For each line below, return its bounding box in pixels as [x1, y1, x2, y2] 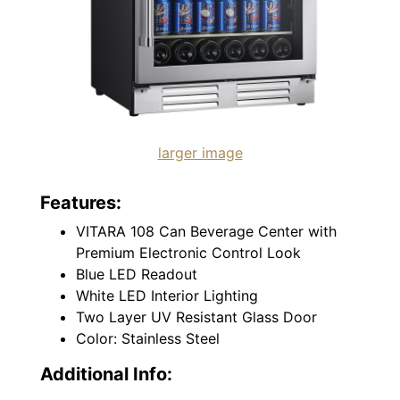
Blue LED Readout [76, 264, 197, 283]
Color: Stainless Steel [76, 329, 220, 347]
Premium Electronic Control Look [76, 243, 301, 262]
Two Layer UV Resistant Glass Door [76, 307, 317, 326]
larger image [157, 143, 243, 162]
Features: [40, 191, 121, 213]
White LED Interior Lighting [76, 286, 258, 304]
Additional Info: [40, 362, 172, 385]
